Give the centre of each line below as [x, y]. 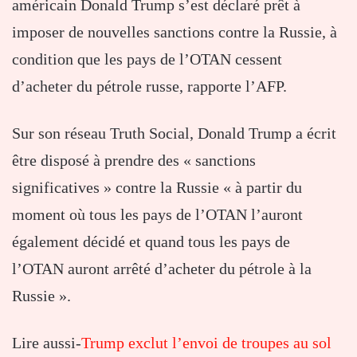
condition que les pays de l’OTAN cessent [147, 59]
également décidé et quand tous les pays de [151, 242]
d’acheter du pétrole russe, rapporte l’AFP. [149, 86]
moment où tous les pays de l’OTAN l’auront [157, 215]
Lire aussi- [47, 343]
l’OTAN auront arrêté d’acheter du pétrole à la [162, 269]
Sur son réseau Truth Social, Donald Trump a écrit [174, 133]
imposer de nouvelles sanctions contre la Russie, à [175, 32]
